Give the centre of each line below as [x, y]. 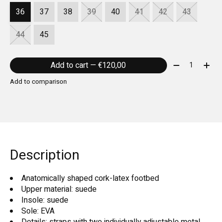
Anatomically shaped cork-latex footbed [90, 178]
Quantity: [185, 63]
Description [45, 155]
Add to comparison [38, 82]
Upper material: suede [59, 189]
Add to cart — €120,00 [112, 65]
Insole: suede [45, 200]
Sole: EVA [38, 211]
